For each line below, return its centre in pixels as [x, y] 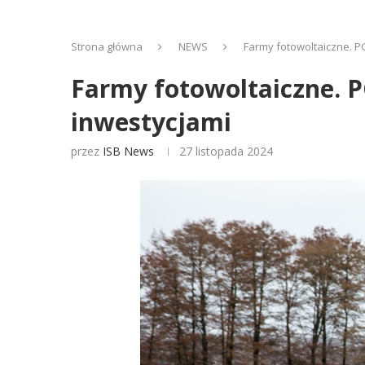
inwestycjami [151, 122]
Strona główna [107, 46]
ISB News [128, 151]
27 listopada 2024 [226, 151]
